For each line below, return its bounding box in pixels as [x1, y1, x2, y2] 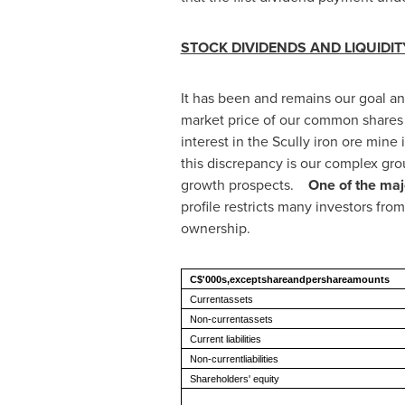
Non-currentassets [189, 314, 273, 325]
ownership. [180, 218, 250, 239]
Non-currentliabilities [189, 353, 278, 364]
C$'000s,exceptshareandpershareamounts [189, 274, 390, 285]
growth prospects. [180, 174, 308, 195]
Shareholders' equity [189, 373, 279, 384]
